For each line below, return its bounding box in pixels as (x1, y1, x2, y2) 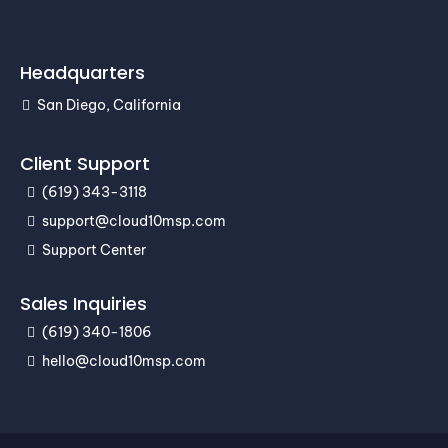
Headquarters (20, 60, 145, 86)
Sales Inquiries (20, 291, 147, 317)
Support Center (42, 241, 146, 260)
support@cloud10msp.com (42, 212, 226, 231)
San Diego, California (37, 96, 181, 115)
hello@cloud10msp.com (42, 352, 206, 371)
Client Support (20, 151, 150, 177)
